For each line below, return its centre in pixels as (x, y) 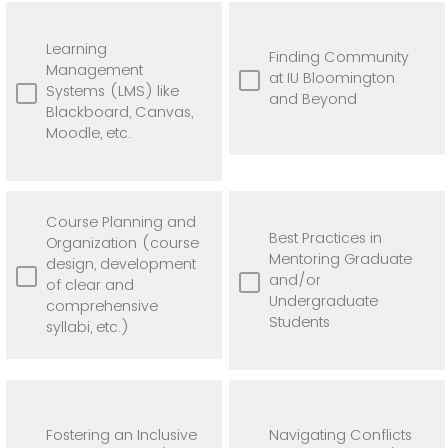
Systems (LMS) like (112, 90)
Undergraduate (323, 300)
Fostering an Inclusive (121, 434)
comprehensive (102, 305)
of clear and (90, 284)
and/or (295, 279)
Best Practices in (325, 237)
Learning (76, 48)
